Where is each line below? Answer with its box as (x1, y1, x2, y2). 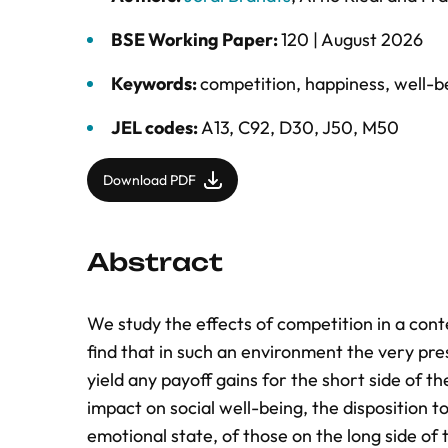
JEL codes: (111, 116, 201, 139)
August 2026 (321, 28, 423, 51)
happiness (305, 72, 385, 95)
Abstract (87, 247, 223, 277)
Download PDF (103, 171, 196, 189)
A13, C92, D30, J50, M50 (201, 116, 399, 139)
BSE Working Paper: (111, 28, 281, 51)
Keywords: (111, 72, 200, 95)
